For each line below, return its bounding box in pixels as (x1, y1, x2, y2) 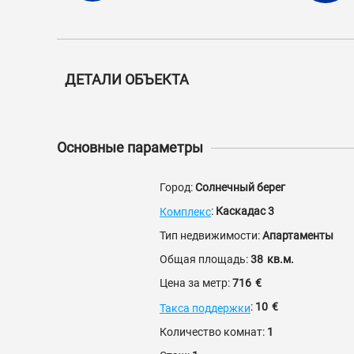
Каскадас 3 (216, 205, 274, 217)
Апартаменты (262, 229, 333, 243)
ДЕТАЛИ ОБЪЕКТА (65, 71, 189, 88)
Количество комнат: (160, 325, 267, 338)
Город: (160, 181, 195, 194)
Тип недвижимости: (160, 229, 262, 243)
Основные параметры (57, 139, 203, 156)
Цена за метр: (160, 277, 232, 290)
